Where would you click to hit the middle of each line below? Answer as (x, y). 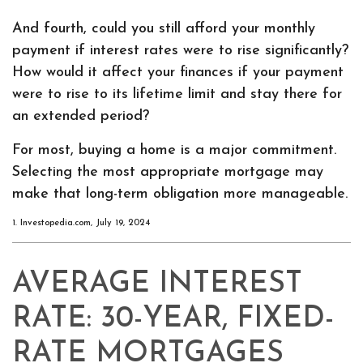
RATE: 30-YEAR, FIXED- (173, 319)
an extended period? (81, 116)
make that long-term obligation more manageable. (180, 194)
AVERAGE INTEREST (157, 284)
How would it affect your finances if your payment (178, 73)
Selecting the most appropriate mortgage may (168, 172)
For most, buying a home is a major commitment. (174, 150)
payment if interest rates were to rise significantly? (180, 51)
